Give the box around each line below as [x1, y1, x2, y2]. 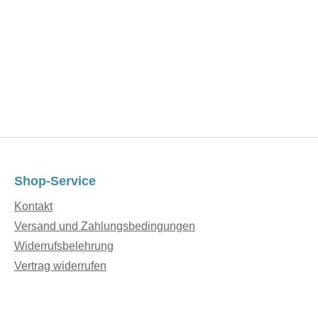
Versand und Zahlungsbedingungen [14, 220, 195, 233]
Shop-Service [14, 174, 96, 189]
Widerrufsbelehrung [14, 240, 114, 253]
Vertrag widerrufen [14, 260, 106, 273]
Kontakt [14, 200, 53, 213]
